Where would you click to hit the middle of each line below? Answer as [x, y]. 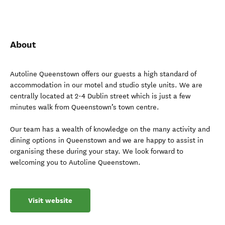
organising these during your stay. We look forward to [97, 151]
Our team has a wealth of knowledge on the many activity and [110, 129]
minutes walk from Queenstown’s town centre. [85, 107]
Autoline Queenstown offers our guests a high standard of [103, 74]
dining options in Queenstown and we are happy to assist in [107, 140]
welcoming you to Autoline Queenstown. [75, 162]
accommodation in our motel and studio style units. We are [106, 85]
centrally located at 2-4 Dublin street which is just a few [100, 96]
